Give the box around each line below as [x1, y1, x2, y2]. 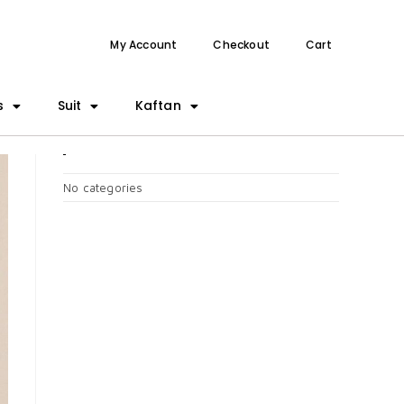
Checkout [213, 37, 270, 52]
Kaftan [134, 96, 181, 115]
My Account [110, 37, 178, 52]
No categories [63, 180, 143, 195]
